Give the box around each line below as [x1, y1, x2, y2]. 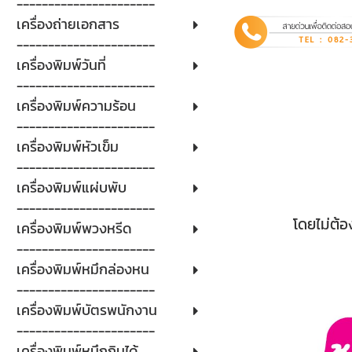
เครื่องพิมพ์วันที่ [16, 54, 106, 75]
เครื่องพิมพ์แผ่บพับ [16, 177, 126, 198]
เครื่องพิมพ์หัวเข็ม [16, 136, 119, 157]
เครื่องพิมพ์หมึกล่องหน [16, 258, 149, 280]
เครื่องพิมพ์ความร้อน [16, 95, 136, 116]
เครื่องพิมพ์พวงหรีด [16, 218, 132, 239]
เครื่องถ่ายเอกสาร [16, 13, 119, 35]
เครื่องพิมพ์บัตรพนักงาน [16, 299, 157, 321]
